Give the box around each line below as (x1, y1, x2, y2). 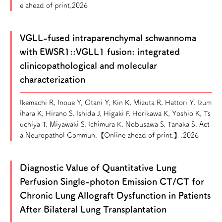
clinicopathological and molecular (20, 61, 157, 70)
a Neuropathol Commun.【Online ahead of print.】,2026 (20, 132, 199, 139)
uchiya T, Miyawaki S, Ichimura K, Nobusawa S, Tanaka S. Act (20, 121, 210, 128)
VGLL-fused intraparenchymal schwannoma (20, 33, 196, 42)
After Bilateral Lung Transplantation (20, 205, 166, 214)
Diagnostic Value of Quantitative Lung (20, 163, 176, 172)
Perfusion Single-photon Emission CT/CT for (20, 177, 204, 186)
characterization (20, 75, 85, 84)
